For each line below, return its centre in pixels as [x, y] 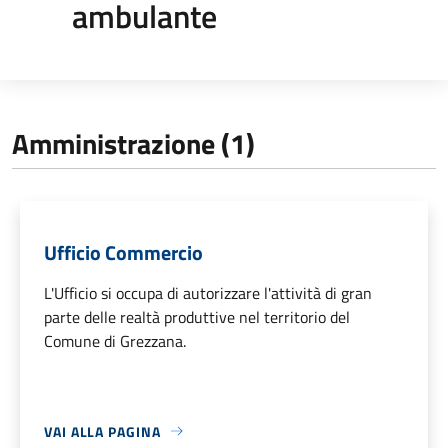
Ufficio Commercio [123, 252]
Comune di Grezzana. [115, 340]
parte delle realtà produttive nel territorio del [197, 316]
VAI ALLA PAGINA [102, 431]
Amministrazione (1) [133, 143]
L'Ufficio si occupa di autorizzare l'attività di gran [208, 292]
